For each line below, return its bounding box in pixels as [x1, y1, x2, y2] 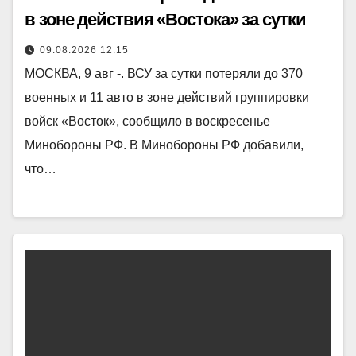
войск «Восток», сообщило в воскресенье [25, 114, 270, 128]
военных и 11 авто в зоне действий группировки [25, 90, 309, 104]
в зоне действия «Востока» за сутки [25, 9, 306, 29]
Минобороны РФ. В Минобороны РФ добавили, [25, 137, 304, 152]
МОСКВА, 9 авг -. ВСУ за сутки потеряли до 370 [25, 66, 303, 80]
